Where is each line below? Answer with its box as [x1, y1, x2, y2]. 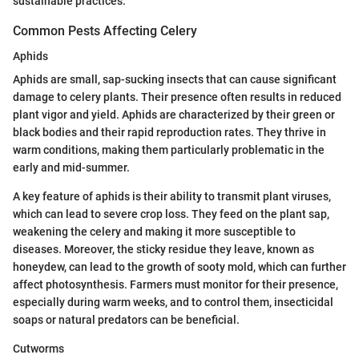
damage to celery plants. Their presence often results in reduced [13, 91, 341, 104]
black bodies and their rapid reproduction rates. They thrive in [13, 126, 326, 139]
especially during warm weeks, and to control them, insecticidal [13, 296, 333, 309]
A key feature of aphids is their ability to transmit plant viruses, [13, 190, 331, 204]
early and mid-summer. [13, 161, 130, 175]
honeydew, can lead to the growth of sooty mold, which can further [13, 260, 346, 274]
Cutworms [13, 342, 64, 356]
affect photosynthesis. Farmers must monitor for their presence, [13, 278, 338, 292]
